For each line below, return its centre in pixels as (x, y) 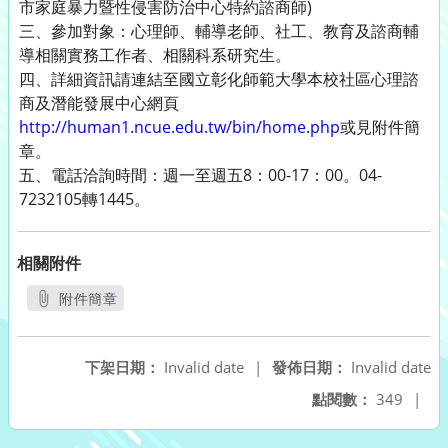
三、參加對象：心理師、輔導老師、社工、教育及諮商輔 (219, 31)
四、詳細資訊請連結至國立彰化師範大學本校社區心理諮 (219, 79)
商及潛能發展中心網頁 (99, 103)
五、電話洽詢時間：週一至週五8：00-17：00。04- (200, 175)
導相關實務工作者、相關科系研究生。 (155, 55)
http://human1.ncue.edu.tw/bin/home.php (179, 127)
